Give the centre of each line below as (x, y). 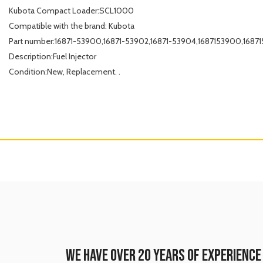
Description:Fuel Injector (53, 57)
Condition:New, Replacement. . (65, 72)
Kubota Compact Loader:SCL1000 (71, 11)
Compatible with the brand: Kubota (72, 26)
